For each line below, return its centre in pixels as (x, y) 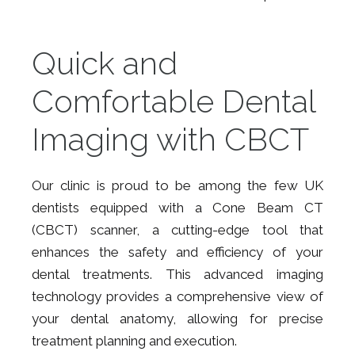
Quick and (105, 63)
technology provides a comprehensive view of (177, 296)
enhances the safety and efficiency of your (177, 252)
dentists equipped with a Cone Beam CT (177, 208)
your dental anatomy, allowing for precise (177, 319)
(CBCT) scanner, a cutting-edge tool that (177, 230)
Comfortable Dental (174, 101)
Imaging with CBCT (170, 139)
